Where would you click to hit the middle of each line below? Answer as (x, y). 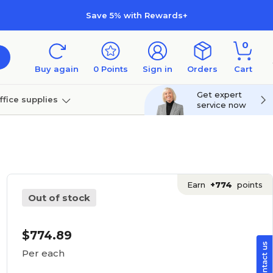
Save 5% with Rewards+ (136, 15)
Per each (43, 253)
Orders (202, 69)
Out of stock (59, 198)
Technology (66, 129)
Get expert (219, 94)
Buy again (57, 69)
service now (222, 105)
